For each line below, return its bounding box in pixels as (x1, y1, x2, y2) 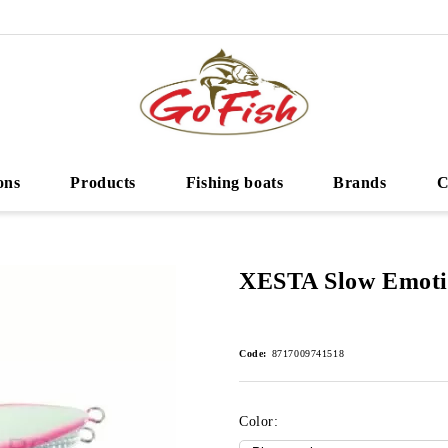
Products (70, 174, 136, 191)
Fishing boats (185, 174, 284, 191)
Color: (239, 414, 279, 429)
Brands (333, 174, 387, 191)
